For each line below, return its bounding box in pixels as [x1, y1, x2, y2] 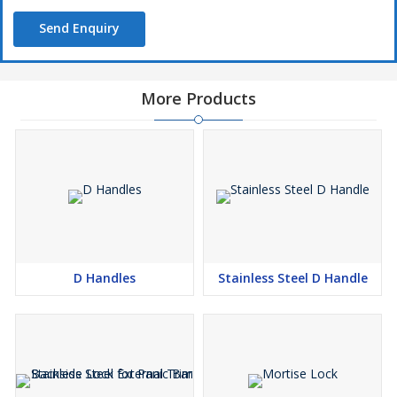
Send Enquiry [39, 19, 120, 36]
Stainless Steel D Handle [217, 269, 368, 286]
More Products [141, 88, 256, 109]
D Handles [74, 269, 136, 286]
